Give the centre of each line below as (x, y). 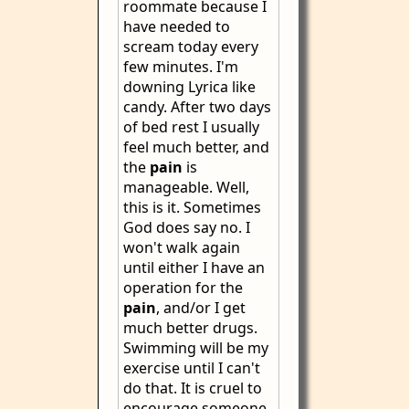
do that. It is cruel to (193, 388)
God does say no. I (187, 227)
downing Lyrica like (189, 87)
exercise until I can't (192, 368)
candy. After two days (197, 107)
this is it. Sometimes (192, 207)
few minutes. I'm (181, 67)
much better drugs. (190, 328)
